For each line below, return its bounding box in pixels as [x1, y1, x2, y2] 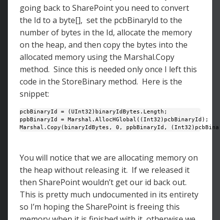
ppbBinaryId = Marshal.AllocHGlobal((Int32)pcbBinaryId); [20, 116, 212, 123]
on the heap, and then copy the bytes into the [20, 39, 188, 50]
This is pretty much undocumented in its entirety [20, 189, 198, 200]
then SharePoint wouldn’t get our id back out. [20, 177, 189, 188]
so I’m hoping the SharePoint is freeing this [20, 201, 180, 212]
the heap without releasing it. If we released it [20, 165, 190, 175]
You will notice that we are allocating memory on [20, 152, 198, 163]
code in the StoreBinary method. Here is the [20, 76, 182, 87]
